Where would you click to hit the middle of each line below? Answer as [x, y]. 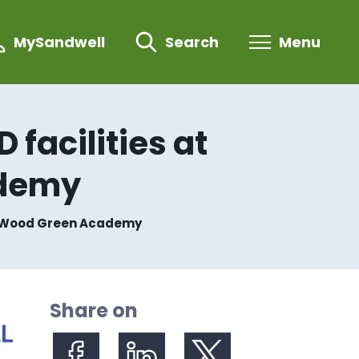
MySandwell [59, 42]
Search [192, 42]
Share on [94, 311]
